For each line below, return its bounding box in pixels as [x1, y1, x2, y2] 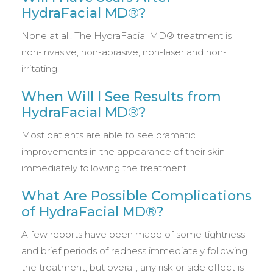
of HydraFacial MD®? [21, 204, 164, 221]
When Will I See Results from [21, 88, 221, 105]
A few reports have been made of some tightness [21, 229, 245, 241]
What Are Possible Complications [21, 188, 252, 205]
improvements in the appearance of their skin [21, 146, 225, 158]
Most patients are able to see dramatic [21, 129, 196, 141]
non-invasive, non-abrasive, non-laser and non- [21, 46, 227, 58]
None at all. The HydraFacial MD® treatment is [21, 30, 232, 42]
